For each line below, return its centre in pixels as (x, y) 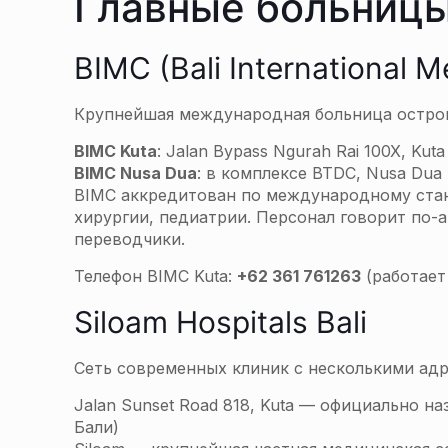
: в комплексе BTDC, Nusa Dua (319, 173)
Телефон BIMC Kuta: (155, 276)
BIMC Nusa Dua (135, 173)
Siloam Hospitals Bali (220, 322)
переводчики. (129, 239)
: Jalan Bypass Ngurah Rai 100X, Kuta (301, 151)
